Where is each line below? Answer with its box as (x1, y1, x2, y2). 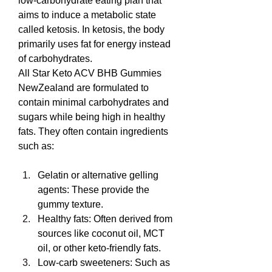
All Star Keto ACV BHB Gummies (18, 68, 161, 78)
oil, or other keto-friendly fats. (38, 243, 161, 253)
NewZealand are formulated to (18, 83, 149, 93)
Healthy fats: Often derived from (38, 214, 172, 224)
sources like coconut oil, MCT (38, 228, 165, 239)
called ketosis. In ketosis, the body (18, 24, 165, 35)
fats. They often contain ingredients (18, 126, 168, 137)
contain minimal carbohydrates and (18, 97, 169, 107)
